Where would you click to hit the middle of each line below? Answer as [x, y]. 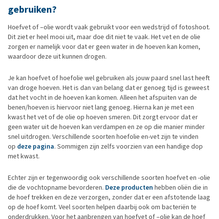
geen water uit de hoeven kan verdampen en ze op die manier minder [106, 127]
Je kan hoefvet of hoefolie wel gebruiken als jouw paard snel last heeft [109, 78]
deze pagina [36, 146]
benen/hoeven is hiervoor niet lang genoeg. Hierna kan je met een [101, 107]
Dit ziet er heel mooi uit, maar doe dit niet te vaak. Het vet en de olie [104, 37]
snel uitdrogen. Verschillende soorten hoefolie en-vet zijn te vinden [103, 137]
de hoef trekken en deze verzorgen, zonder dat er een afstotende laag [109, 197]
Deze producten [129, 187]
